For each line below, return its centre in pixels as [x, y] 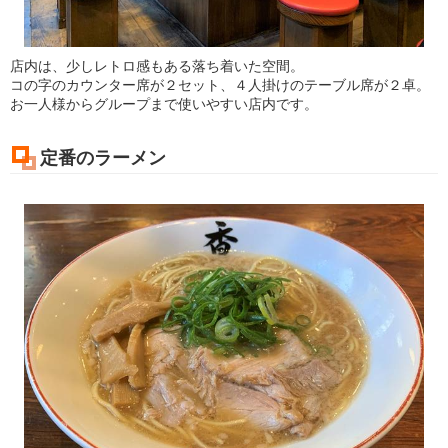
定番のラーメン [103, 158]
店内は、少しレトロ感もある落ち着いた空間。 [157, 66]
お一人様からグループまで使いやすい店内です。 [164, 104]
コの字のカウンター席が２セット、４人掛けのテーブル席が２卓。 [220, 85]
